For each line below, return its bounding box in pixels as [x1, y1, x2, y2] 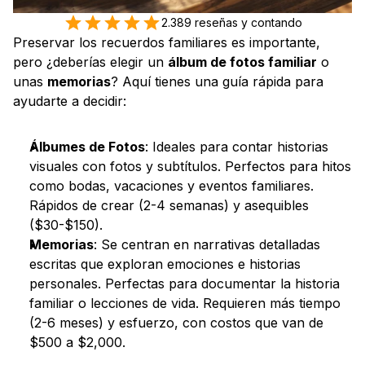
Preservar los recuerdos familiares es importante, [13, 34, 320, 51]
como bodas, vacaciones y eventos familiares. [29, 178, 314, 194]
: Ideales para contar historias [145, 139, 328, 155]
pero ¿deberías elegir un [13, 54, 168, 70]
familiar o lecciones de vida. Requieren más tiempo [29, 295, 341, 311]
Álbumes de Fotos [29, 139, 145, 155]
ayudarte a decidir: [13, 93, 126, 109]
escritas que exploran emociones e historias [29, 256, 301, 272]
